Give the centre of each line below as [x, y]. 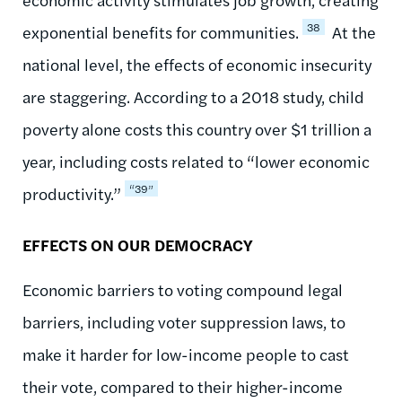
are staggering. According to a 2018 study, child [193, 96]
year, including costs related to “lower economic [196, 161]
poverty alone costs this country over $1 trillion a [197, 128]
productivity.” [72, 193]
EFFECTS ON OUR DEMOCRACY [138, 244]
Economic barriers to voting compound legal [183, 289]
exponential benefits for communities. [161, 31]
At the [352, 31]
